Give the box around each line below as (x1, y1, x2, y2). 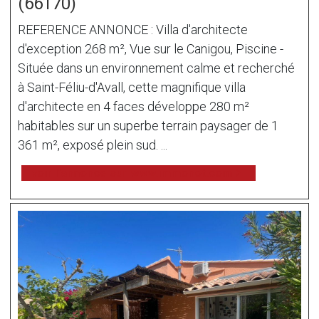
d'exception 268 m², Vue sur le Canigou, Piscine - (18, 41, 283, 56)
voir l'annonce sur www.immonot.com (32, 166, 233, 179)
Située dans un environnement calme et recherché (18, 60, 295, 75)
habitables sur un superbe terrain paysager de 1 (18, 117, 278, 133)
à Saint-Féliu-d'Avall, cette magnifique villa (18, 79, 246, 95)
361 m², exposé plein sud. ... (18, 137, 167, 152)
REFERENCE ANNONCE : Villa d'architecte (18, 21, 248, 37)
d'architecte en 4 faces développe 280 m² (18, 98, 249, 114)
